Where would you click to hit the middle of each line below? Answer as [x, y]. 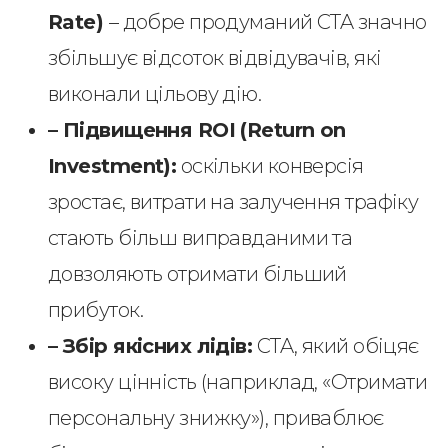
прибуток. [95, 310]
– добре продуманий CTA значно [267, 22]
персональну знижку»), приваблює [216, 418]
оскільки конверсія [270, 166]
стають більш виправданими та [200, 238]
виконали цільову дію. [155, 94]
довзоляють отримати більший [197, 274]
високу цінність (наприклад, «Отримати [238, 382]
